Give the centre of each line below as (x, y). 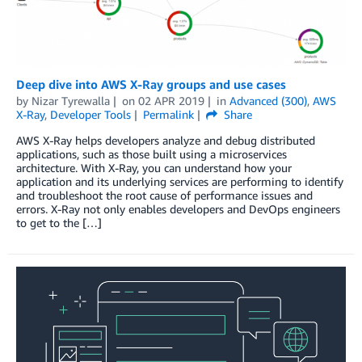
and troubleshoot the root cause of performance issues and (164, 196)
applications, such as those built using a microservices (152, 154)
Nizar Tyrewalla (71, 101)
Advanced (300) (268, 101)
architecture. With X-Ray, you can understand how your (154, 168)
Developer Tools (90, 115)
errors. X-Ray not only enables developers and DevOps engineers (178, 209)
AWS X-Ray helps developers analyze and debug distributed (166, 141)
